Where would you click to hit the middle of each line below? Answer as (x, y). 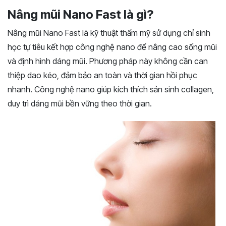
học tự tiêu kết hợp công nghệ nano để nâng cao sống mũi (112, 47)
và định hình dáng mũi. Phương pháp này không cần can (108, 61)
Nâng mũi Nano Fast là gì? (80, 14)
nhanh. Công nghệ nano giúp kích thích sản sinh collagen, (111, 89)
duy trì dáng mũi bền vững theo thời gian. (80, 103)
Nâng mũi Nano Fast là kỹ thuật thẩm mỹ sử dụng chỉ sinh (109, 33)
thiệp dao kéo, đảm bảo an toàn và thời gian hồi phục (102, 75)
